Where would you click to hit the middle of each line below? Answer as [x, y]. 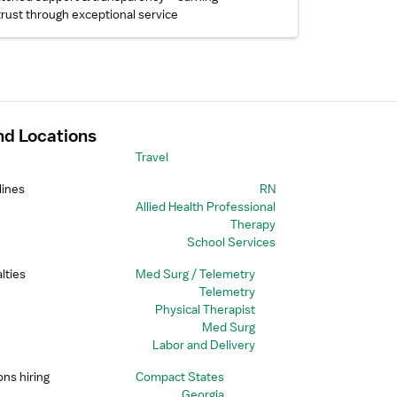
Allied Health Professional [205, 206]
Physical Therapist [205, 309]
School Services [231, 242]
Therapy [253, 224]
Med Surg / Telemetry [195, 274]
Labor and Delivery [203, 345]
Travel [152, 157]
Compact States [179, 377]
